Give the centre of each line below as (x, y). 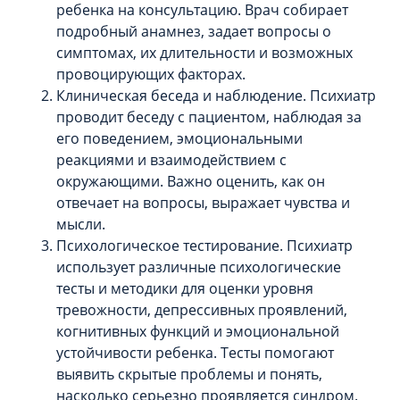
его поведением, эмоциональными (179, 139)
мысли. (81, 225)
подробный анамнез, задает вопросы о (194, 32)
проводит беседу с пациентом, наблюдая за (209, 117)
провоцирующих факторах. (151, 75)
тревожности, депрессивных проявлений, (202, 310)
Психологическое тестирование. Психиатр (204, 246)
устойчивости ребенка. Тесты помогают (195, 353)
